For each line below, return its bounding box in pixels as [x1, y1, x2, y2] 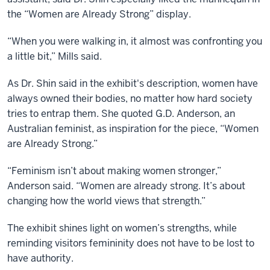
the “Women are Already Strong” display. [7, 7, 193, 20]
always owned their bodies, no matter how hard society [7, 92, 253, 105]
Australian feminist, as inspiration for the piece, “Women [7, 122, 259, 135]
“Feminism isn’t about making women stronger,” [7, 164, 221, 177]
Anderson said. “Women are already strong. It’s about [7, 179, 245, 192]
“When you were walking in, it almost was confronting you [7, 34, 262, 48]
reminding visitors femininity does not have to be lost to [7, 236, 254, 250]
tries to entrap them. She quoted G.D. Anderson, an [7, 107, 235, 120]
